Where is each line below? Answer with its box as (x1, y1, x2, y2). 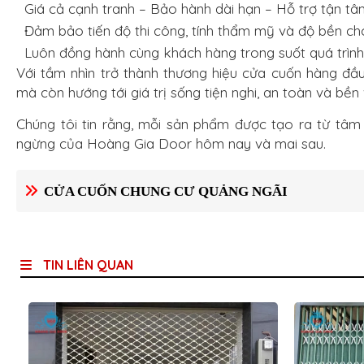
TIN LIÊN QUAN (40, 257, 133, 273)
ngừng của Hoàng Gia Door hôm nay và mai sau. (16, 135, 326, 152)
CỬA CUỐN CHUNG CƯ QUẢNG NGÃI (44, 184, 288, 199)
